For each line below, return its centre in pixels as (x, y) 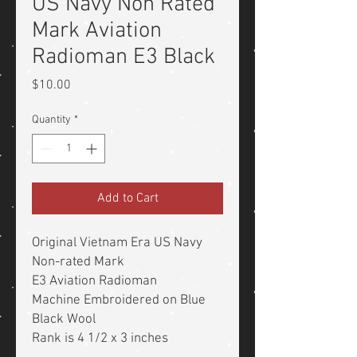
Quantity (51, 120)
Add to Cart (127, 199)
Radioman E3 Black (124, 58)
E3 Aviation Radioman (94, 282)
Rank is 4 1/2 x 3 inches (100, 339)
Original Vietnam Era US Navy (117, 243)
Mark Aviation (97, 31)
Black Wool (65, 320)
